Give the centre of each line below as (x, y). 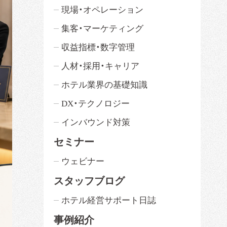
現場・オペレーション (102, 10)
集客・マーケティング (102, 29)
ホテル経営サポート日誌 (109, 201)
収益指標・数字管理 (98, 48)
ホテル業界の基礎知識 (104, 85)
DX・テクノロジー (96, 104)
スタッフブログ (89, 181)
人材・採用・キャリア (100, 66)
